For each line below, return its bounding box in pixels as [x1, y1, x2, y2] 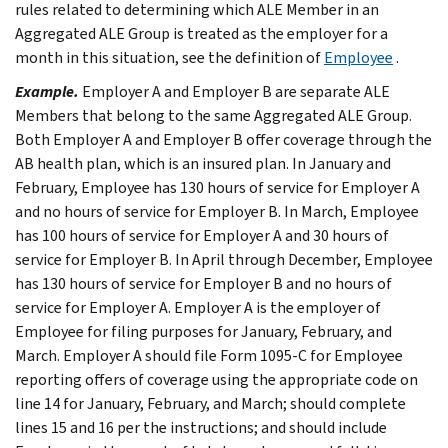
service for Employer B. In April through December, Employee [15, 248, 433, 270]
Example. [15, 80, 79, 102]
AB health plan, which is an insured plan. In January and [15, 152, 391, 174]
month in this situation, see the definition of [15, 46, 324, 68]
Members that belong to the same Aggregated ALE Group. [15, 104, 412, 126]
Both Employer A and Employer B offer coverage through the [15, 128, 432, 150]
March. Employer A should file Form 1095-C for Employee [15, 344, 403, 366]
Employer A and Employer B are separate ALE [82, 80, 390, 102]
